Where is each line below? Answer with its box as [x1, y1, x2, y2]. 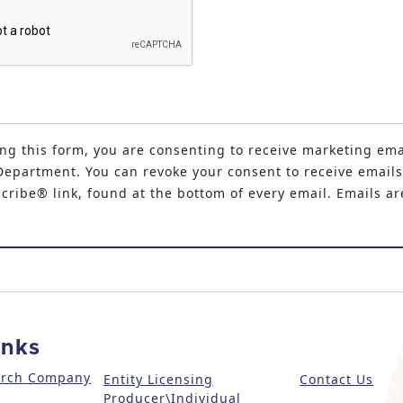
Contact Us [300, 371, 374, 388]
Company [23, 369, 92, 386]
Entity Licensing [103, 371, 213, 388]
